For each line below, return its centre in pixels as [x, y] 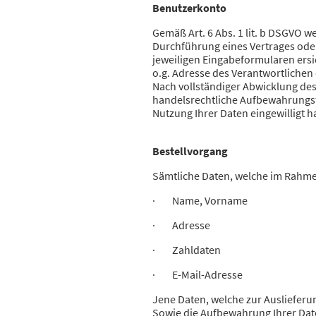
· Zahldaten [188, 250]
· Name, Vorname [201, 201]
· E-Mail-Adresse [199, 275]
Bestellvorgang [190, 151]
